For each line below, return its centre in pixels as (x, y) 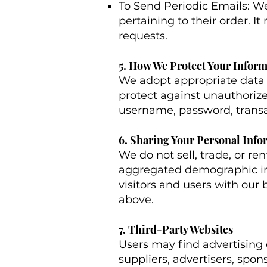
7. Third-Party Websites (176, 229)
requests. (143, 36)
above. (136, 200)
